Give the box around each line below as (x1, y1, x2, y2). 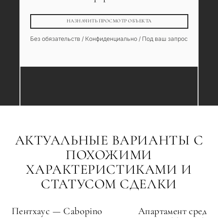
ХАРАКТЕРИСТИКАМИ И (26, 161, 192, 178)
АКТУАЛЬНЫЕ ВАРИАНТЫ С (15, 131, 203, 148)
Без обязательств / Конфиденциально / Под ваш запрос (30, 35, 188, 42)
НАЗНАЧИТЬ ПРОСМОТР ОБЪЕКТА (66, 18, 152, 24)
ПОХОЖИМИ (66, 146, 152, 163)
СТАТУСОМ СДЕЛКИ (41, 175, 177, 192)
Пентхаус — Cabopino (12, 205, 103, 217)
